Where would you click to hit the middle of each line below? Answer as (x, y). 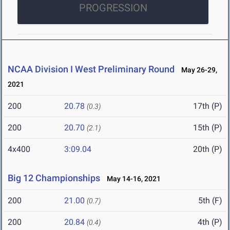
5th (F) (210, 201)
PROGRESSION (113, 8)
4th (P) (210, 222)
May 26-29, (197, 70)
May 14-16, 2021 (131, 179)
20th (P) (208, 149)
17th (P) (208, 106)
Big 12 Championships (54, 178)
